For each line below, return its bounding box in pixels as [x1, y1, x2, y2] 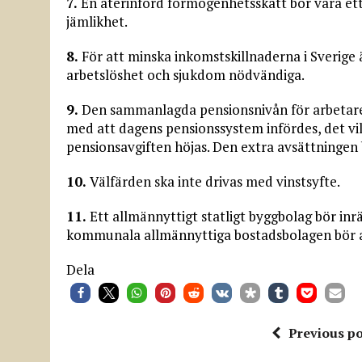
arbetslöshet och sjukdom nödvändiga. [66, 65, 305, 84]
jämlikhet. [66, 11, 128, 31]
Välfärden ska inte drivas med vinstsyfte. [86, 171, 340, 191]
